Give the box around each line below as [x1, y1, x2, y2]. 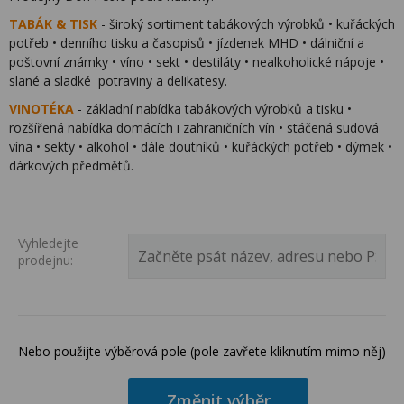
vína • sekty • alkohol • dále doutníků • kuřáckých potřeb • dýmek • [9, 138, 392, 155]
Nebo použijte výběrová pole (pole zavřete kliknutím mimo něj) [18, 343, 386, 360]
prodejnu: [18, 252, 73, 269]
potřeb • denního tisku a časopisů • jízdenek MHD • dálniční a [9, 34, 364, 51]
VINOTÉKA [9, 100, 74, 117]
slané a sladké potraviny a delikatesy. [9, 72, 227, 89]
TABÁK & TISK [9, 15, 97, 32]
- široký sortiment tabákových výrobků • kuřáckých [101, 15, 395, 32]
